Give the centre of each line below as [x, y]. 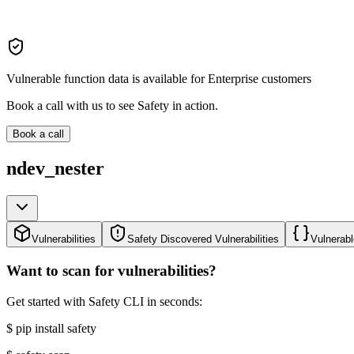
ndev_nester [55, 169]
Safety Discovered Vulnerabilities [203, 239]
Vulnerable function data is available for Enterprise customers [159, 79]
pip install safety [56, 328]
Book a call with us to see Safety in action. [112, 106]
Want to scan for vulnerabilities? [111, 271]
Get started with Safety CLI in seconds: [104, 301]
